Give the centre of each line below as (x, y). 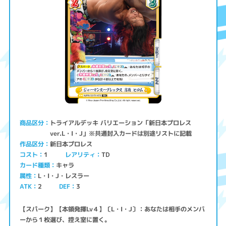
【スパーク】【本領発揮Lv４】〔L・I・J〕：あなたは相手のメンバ (112, 209)
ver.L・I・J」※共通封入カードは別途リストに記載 (122, 133)
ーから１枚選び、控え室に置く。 (65, 220)
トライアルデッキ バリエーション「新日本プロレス (121, 123)
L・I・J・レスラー (65, 176)
